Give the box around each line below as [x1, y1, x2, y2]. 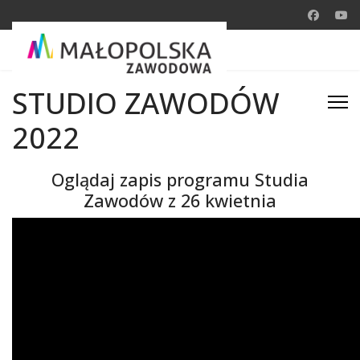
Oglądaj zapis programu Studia [51, 168, 309, 191]
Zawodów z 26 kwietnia [84, 189, 276, 212]
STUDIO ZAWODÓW [12, 84, 280, 123]
